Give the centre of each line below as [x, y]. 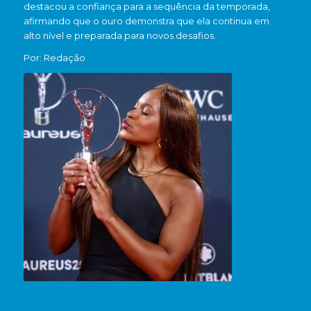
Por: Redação [54, 58]
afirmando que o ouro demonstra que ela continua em [146, 21]
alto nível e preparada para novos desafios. [119, 36]
